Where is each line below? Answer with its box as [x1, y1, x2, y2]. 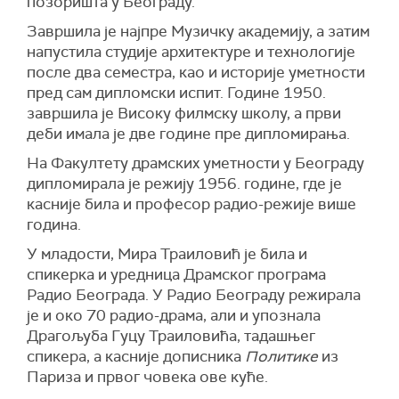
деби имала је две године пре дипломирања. [27, 124, 350, 144]
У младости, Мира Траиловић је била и [27, 244, 307, 265]
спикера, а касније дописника [27, 346, 245, 367]
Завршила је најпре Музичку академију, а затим [27, 21, 370, 42]
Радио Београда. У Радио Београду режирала [27, 285, 361, 305]
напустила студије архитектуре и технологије [27, 42, 355, 62]
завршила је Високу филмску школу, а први [27, 103, 341, 124]
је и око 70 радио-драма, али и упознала [27, 305, 321, 326]
